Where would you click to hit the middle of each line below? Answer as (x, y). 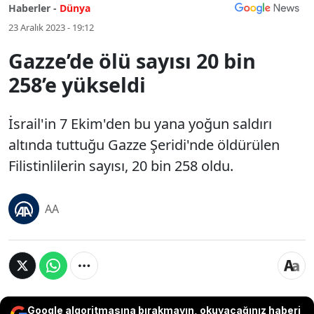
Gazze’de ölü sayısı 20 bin (132, 61)
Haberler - (33, 8)
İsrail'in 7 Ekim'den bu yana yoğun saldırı (140, 124)
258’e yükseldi (77, 84)
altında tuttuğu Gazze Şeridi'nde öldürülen (144, 145)
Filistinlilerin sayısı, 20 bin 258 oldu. (121, 166)
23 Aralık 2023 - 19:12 (51, 27)
